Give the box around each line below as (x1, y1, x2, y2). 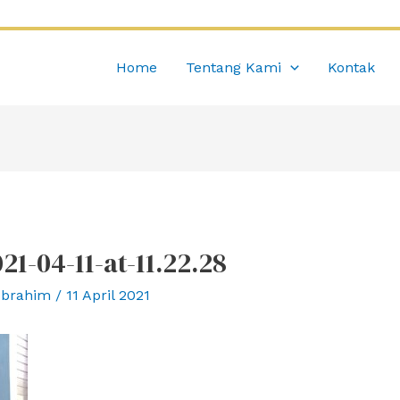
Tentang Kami (186, 59, 282, 76)
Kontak (328, 59, 375, 76)
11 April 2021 (65, 287, 150, 304)
